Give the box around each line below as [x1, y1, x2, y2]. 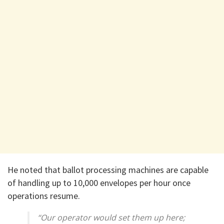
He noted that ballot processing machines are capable [7, 164, 208, 176]
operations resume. [7, 190, 80, 202]
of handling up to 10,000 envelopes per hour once [7, 177, 190, 189]
